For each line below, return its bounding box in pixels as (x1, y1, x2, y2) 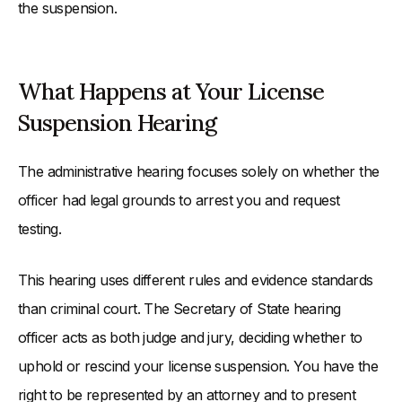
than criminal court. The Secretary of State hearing (18, 300, 341, 319)
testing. (18, 220, 62, 239)
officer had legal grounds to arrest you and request (18, 191, 340, 210)
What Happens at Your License (18, 77, 324, 107)
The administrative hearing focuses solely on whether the (18, 162, 380, 181)
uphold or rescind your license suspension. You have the (18, 357, 378, 376)
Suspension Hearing (18, 109, 216, 138)
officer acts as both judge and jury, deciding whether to (18, 328, 363, 347)
